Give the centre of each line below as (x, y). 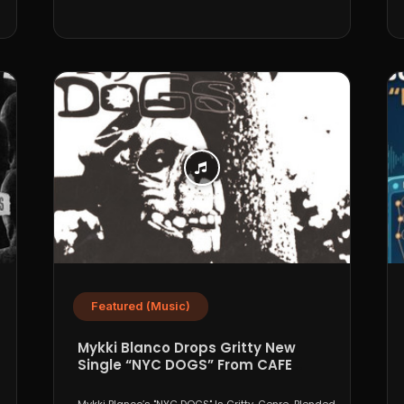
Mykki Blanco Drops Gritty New (187, 348)
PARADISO (114, 382)
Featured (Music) (141, 307)
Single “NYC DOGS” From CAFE (185, 365)
